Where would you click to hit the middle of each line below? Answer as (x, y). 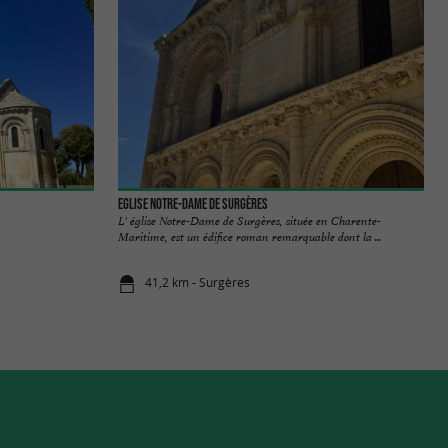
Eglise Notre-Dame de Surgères (193, 203)
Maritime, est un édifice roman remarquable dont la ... (249, 236)
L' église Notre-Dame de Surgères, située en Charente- (249, 220)
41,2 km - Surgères (198, 283)
